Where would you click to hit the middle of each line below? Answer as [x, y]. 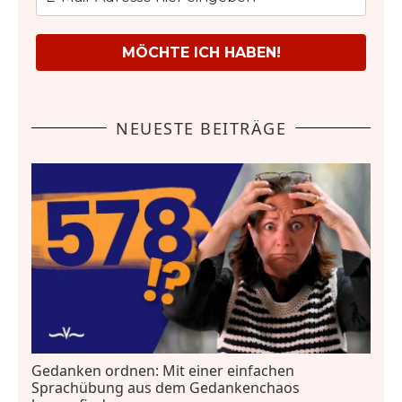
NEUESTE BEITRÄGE [201, 128]
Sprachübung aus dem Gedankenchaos [166, 388]
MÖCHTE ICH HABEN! [201, 52]
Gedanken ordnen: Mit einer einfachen [163, 371]
